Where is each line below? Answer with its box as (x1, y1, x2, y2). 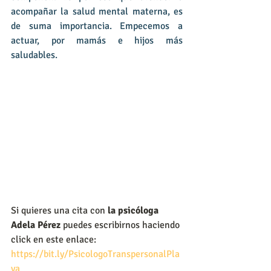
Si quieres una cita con (11, 204, 105, 217)
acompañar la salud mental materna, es (11, 5, 183, 18)
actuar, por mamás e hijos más (11, 34, 183, 47)
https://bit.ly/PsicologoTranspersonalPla (11, 247, 180, 260)
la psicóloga (105, 204, 161, 217)
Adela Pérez (11, 218, 63, 231)
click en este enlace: (11, 233, 96, 246)
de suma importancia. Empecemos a (11, 19, 183, 32)
